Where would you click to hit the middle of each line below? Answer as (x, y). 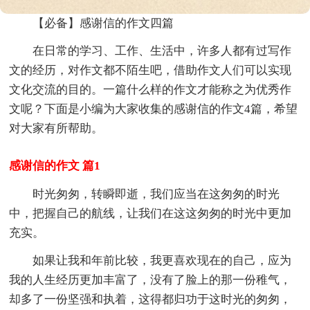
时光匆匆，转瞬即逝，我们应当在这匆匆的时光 (156, 194)
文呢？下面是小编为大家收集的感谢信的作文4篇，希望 (154, 109)
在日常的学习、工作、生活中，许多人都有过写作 (162, 51)
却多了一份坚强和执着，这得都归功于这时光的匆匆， (151, 299)
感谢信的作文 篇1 (55, 165)
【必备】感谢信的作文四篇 (103, 23)
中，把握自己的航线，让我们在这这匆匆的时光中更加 (151, 213)
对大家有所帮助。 (56, 128)
